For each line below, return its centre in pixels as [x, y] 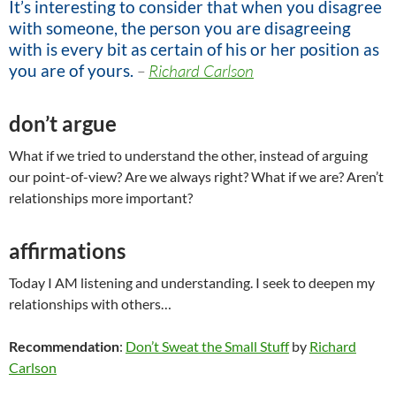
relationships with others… [90, 304]
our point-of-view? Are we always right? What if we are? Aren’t [196, 177]
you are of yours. [71, 71]
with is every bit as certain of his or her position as [194, 49]
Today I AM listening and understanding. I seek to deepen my [192, 283]
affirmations [67, 251]
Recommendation [64, 346]
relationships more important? [101, 198]
